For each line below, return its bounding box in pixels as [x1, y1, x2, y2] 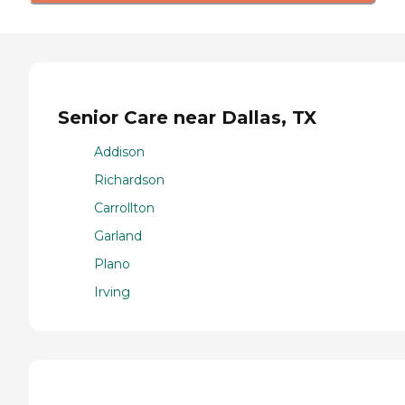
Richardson [94, 172, 165, 189]
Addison [94, 144, 145, 161]
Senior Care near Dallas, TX [58, 106, 316, 128]
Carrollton [94, 200, 155, 217]
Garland [94, 228, 142, 245]
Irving [94, 284, 130, 301]
